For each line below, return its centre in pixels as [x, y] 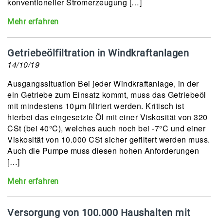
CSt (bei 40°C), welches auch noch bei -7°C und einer [106, 128]
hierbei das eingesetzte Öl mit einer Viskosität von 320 [108, 117]
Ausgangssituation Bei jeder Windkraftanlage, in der [103, 83]
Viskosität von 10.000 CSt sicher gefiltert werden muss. [109, 139]
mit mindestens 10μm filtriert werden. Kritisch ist [96, 106]
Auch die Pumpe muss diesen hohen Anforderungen [103, 151]
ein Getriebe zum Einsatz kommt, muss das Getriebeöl [107, 95]
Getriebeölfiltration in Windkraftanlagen [98, 53]
